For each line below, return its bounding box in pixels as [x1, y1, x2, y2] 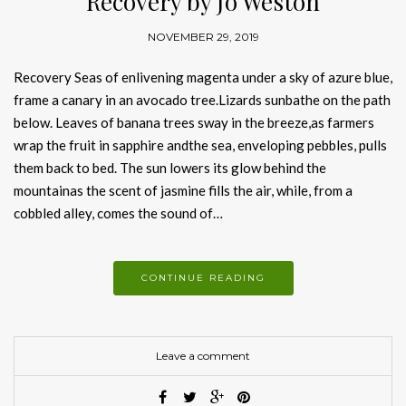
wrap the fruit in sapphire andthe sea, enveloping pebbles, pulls [14, 137, 387, 154]
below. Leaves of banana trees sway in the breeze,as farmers [14, 114, 374, 131]
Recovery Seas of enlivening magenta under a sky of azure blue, [14, 69, 392, 86]
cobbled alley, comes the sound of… [14, 205, 223, 222]
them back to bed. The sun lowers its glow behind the [14, 159, 326, 177]
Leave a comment [156, 349, 250, 363]
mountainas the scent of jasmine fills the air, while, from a [14, 182, 353, 199]
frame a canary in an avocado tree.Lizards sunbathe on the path [14, 92, 391, 109]
